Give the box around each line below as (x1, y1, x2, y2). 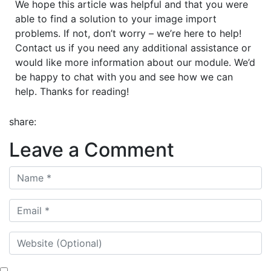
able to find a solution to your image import (15, 13, 217, 25)
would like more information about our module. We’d (15, 56, 255, 69)
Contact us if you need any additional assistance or (15, 42, 251, 54)
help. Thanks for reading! (15, 85, 129, 98)
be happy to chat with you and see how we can (15, 71, 233, 83)
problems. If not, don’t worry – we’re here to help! (15, 27, 241, 40)
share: (9, 116, 36, 128)
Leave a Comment (9, 138, 174, 162)
